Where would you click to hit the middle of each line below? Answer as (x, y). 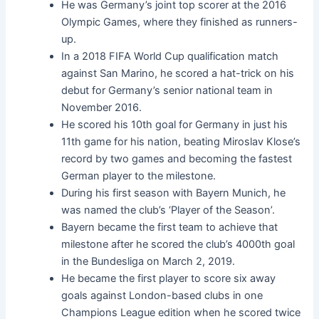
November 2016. (102, 107)
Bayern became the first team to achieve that (170, 227)
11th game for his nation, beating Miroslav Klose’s (181, 141)
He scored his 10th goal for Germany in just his (175, 124)
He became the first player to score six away (169, 278)
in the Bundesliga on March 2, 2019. (148, 261)
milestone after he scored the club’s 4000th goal (178, 244)
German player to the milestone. (139, 176)
